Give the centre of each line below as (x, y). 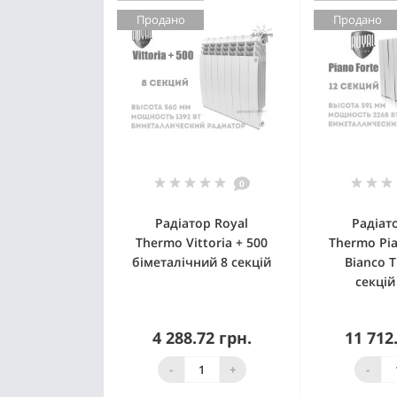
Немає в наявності (211, 362)
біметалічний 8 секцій (202, 262)
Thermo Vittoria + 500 (202, 243)
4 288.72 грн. (202, 338)
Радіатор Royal (202, 223)
